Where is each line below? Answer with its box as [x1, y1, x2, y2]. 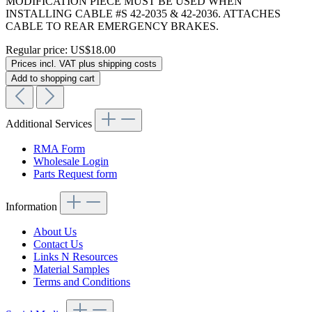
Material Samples [33, 263, 109, 276]
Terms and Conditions [33, 276, 130, 288]
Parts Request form [33, 168, 117, 180]
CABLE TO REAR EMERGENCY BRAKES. [6, 20, 219, 33]
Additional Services [6, 118, 95, 130]
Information [6, 201, 60, 213]
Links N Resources [33, 251, 118, 263]
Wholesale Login [33, 155, 109, 168]
